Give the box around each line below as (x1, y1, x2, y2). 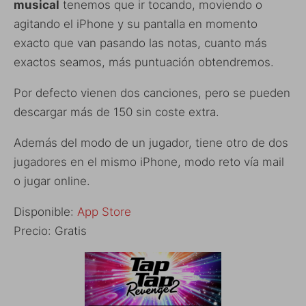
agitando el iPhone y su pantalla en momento (14, 16, 258, 31)
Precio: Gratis (14, 223, 87, 238)
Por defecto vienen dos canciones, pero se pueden (14, 85, 290, 100)
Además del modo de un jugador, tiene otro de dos (14, 135, 288, 150)
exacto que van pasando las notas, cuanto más (14, 36, 267, 50)
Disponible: (14, 204, 77, 219)
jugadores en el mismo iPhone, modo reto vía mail (14, 154, 284, 169)
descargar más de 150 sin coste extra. (14, 105, 219, 119)
